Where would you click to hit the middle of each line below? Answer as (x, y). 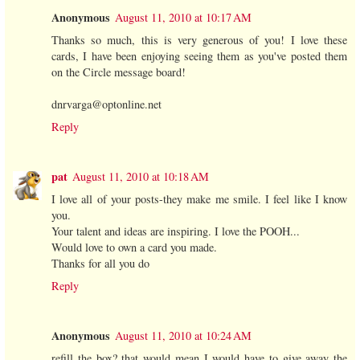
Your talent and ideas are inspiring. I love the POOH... (176, 231)
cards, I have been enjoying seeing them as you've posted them (199, 56)
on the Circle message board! (119, 72)
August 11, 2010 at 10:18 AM (141, 177)
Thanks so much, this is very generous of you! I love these (199, 40)
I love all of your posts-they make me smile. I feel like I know (199, 199)
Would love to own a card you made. (134, 247)
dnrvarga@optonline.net (106, 104)
